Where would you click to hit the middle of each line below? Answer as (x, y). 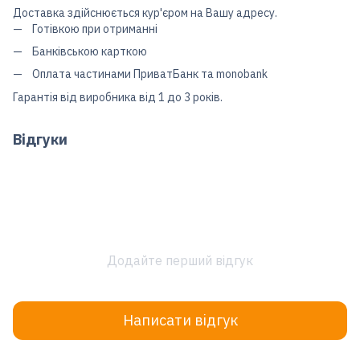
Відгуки (40, 139)
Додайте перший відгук (180, 260)
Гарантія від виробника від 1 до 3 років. (118, 97)
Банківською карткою (90, 51)
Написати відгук (180, 321)
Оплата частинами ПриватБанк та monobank (150, 74)
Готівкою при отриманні (95, 29)
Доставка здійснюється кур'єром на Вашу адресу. (145, 12)
